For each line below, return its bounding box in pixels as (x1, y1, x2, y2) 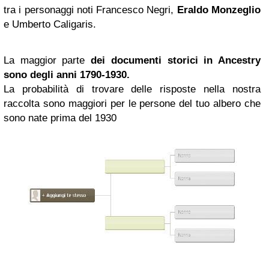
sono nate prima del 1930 (4, 112, 116, 124)
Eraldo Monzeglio (177, 4, 261, 16)
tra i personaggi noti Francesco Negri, (4, 4, 177, 16)
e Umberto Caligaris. (4, 19, 96, 30)
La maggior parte (4, 55, 91, 66)
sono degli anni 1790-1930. (4, 69, 130, 80)
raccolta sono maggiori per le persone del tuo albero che (4, 98, 261, 109)
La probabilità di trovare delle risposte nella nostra (4, 83, 261, 95)
